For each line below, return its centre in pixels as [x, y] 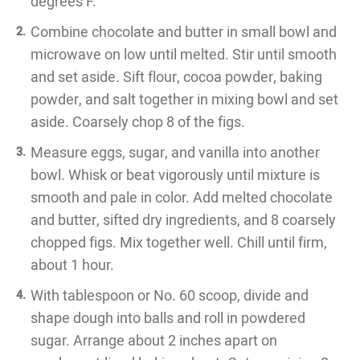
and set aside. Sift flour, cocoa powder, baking [176, 77]
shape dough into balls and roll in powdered [168, 318]
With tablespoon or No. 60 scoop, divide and [170, 296]
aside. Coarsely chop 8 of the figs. [138, 122]
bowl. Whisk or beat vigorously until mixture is [175, 175]
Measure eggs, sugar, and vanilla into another [175, 153]
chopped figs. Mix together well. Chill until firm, [179, 243]
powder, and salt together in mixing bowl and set [184, 100]
